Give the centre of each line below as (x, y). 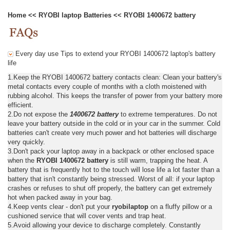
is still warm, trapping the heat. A (158, 160)
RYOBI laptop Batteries (75, 15)
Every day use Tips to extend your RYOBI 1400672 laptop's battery (114, 53)
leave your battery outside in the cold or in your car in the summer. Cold (114, 123)
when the (22, 160)
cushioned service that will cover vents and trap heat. (87, 216)
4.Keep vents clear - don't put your (60, 206)
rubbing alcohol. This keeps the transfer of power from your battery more (115, 95)
